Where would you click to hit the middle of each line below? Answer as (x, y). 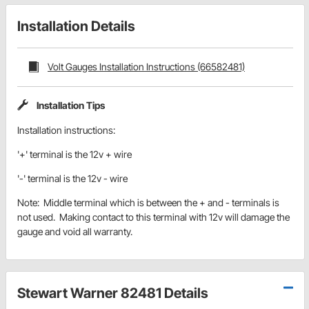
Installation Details (76, 27)
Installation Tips (71, 105)
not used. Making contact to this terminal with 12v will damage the (153, 217)
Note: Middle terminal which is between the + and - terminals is (148, 203)
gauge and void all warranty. (75, 232)
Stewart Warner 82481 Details (113, 293)
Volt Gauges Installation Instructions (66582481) (146, 67)
